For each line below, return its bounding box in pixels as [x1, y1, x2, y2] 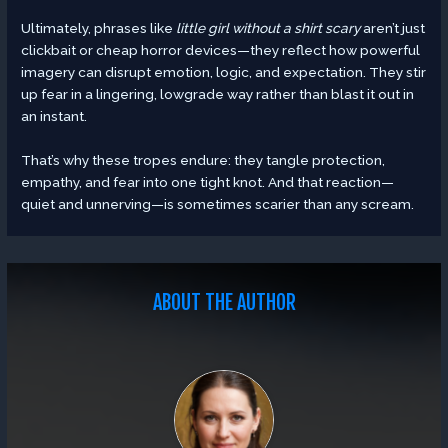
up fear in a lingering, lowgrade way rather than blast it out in [21, 86, 415, 103]
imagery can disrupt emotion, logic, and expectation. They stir [21, 64, 427, 81]
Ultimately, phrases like [21, 20, 177, 37]
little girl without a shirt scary [176, 20, 361, 37]
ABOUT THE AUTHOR [152, 290, 296, 316]
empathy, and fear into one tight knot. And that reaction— [21, 174, 395, 191]
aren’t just [360, 20, 426, 37]
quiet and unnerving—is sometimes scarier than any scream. [21, 196, 415, 213]
